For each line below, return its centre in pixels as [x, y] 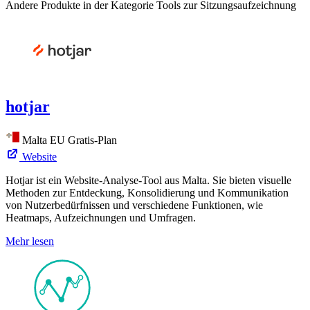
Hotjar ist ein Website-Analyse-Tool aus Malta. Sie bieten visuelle [148, 180]
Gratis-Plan [92, 140]
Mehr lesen [30, 241]
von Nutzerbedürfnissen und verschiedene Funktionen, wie [134, 205]
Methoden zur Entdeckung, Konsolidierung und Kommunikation [147, 192]
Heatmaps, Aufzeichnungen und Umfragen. [101, 217]
